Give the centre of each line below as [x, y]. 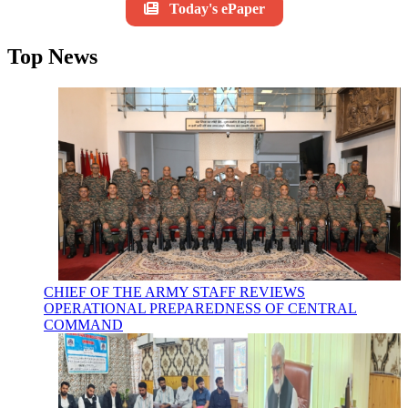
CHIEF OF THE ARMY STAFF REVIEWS [174, 292]
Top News [52, 57]
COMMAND [83, 325]
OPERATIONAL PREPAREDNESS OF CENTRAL [200, 309]
